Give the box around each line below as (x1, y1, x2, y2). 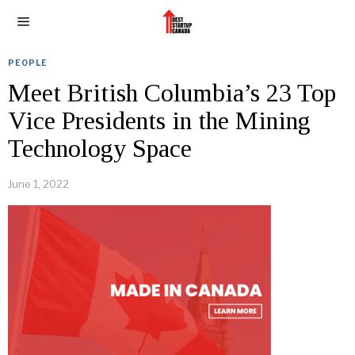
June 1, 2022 (8, 177, 69, 190)
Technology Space (8, 134, 192, 162)
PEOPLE (8, 58, 48, 67)
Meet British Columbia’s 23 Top (8, 78, 336, 107)
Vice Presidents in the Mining (8, 106, 311, 135)
